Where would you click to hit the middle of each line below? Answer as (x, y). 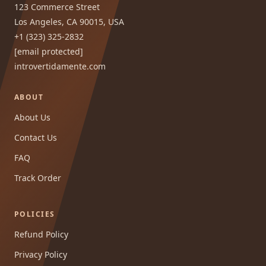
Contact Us (36, 137)
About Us (32, 117)
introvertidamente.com (60, 66)
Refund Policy (41, 234)
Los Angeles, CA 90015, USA (69, 21)
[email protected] (49, 51)
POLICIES (35, 214)
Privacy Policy (41, 254)
